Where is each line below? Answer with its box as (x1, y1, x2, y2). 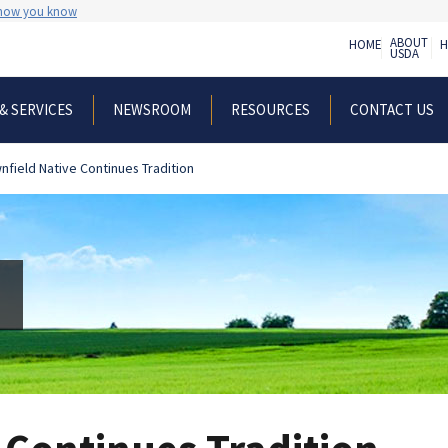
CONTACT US (350, 99, 434, 119)
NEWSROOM (113, 99, 191, 119)
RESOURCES (231, 99, 310, 119)
